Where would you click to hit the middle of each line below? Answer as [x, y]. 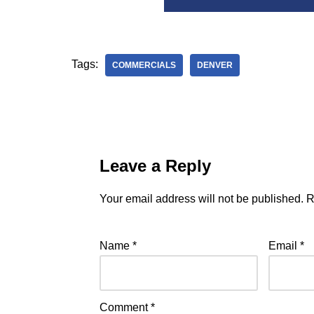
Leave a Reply [155, 166]
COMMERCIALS [144, 65]
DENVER [215, 65]
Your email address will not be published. [202, 199]
